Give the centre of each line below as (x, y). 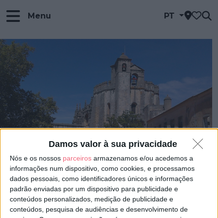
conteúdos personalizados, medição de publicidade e (91, 199)
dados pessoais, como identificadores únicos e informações (101, 178)
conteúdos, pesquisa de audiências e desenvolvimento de (99, 209)
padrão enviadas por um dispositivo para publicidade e (94, 189)
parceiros (77, 158)
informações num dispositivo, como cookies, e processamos (102, 168)
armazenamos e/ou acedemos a (142, 158)
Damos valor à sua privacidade (113, 144)
